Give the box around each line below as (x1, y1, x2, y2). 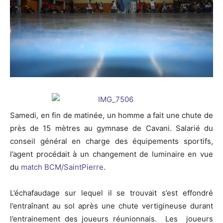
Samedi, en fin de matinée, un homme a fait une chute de (10, 111, 213, 120)
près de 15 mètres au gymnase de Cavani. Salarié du (10, 123, 213, 133)
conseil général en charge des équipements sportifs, (10, 136, 213, 146)
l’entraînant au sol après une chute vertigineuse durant (10, 201, 213, 211)
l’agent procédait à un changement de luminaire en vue (10, 149, 213, 159)
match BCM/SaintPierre (21, 162, 104, 172)
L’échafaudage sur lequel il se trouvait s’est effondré (10, 188, 213, 198)
